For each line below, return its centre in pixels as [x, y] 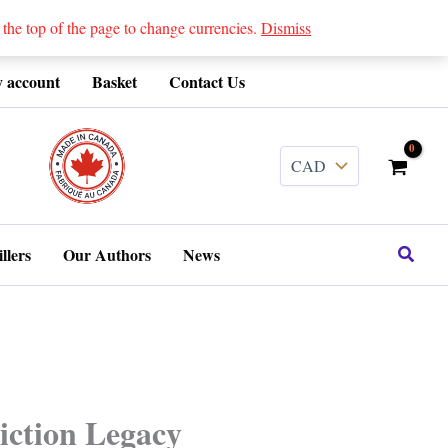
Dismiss [286, 27]
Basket [114, 81]
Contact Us [207, 81]
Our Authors [107, 254]
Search [421, 253]
